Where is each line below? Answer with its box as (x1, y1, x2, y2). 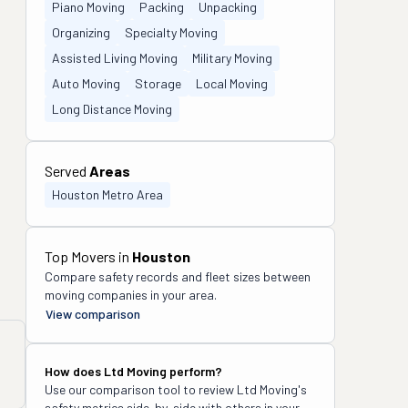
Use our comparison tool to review (45, 382, 237, 397)
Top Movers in (45, 248, 132, 265)
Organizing (52, 25, 110, 40)
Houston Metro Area (52, 187, 163, 202)
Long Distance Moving (52, 101, 172, 117)
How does (45, 363, 104, 379)
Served (45, 162, 89, 179)
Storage (135, 76, 181, 91)
